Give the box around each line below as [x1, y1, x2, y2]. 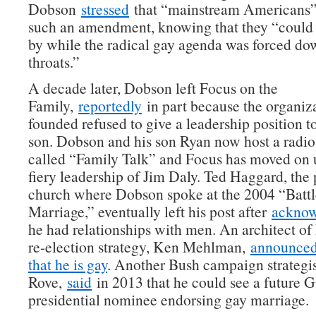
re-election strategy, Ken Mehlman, [28, 236, 250, 257]
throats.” [28, 51, 80, 72]
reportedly [78, 95, 142, 116]
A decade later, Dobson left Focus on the [28, 78, 278, 98]
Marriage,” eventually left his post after [28, 201, 272, 221]
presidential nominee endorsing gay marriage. [28, 289, 309, 310]
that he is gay [28, 254, 107, 274]
